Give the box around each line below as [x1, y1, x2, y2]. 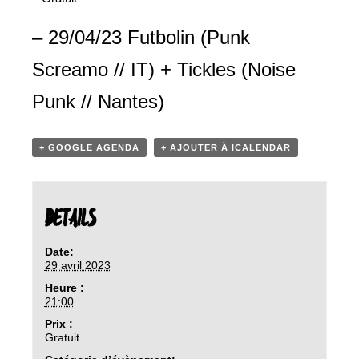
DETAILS [44, 204, 95, 234]
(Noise [236, 58, 296, 80]
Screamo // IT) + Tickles [32, 58, 236, 80]
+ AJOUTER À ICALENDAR [161, 143, 291, 152]
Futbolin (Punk [127, 26, 250, 48]
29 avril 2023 [44, 258, 111, 272]
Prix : [44, 317, 73, 330]
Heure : [44, 280, 84, 294]
